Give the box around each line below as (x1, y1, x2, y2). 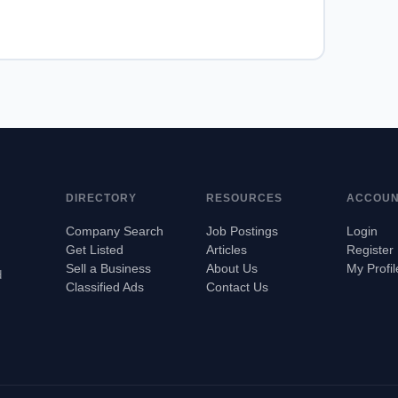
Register (346, 243, 394, 257)
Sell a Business (65, 261, 151, 275)
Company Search (65, 224, 163, 238)
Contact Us (205, 280, 268, 294)
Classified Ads (65, 280, 144, 294)
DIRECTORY (65, 192, 137, 204)
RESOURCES (205, 192, 283, 204)
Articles (205, 243, 247, 257)
